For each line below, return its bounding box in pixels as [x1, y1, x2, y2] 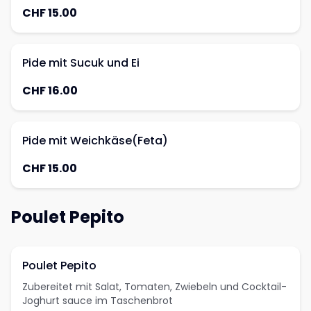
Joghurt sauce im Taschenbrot [22, 294, 173, 308]
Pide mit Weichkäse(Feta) [22, 133, 168, 149]
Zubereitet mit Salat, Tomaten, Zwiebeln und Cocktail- [22, 280, 287, 294]
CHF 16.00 [22, 83, 78, 99]
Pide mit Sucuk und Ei [22, 55, 140, 71]
